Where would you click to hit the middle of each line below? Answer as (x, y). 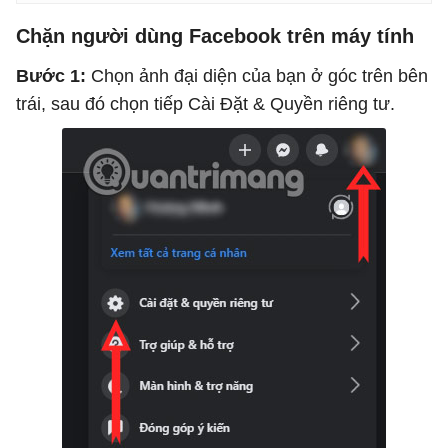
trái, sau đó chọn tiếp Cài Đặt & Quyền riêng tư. (208, 104)
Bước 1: (51, 76)
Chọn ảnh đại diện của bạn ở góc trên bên (257, 76)
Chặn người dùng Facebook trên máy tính (215, 36)
